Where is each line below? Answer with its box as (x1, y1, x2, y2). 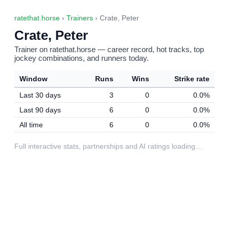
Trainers (66, 14, 93, 22)
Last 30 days (19, 91, 61, 99)
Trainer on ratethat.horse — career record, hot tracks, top (14, 45, 204, 54)
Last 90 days (19, 106, 61, 114)
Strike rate (174, 75, 210, 83)
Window (19, 75, 48, 83)
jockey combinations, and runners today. (14, 54, 149, 62)
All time (19, 121, 43, 129)
